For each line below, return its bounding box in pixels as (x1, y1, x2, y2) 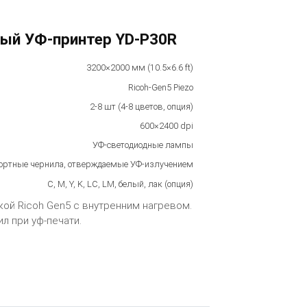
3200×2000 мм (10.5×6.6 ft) (86, 62, 193, 73)
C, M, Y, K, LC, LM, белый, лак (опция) (47, 178, 193, 189)
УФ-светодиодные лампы (92, 140, 193, 151)
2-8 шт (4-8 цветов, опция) (89, 101, 193, 112)
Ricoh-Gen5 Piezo (127, 82, 193, 93)
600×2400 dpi (139, 121, 193, 131)
